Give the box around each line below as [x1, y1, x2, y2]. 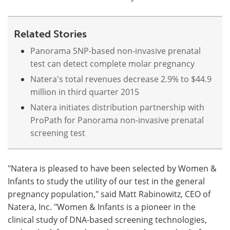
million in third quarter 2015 [30, 86, 139, 98]
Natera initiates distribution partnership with [30, 101, 204, 113]
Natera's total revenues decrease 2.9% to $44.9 [30, 73, 212, 85]
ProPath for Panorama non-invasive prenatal [30, 114, 204, 126]
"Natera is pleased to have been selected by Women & [8, 162, 217, 174]
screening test [30, 127, 85, 139]
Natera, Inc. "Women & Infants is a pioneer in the [8, 201, 196, 213]
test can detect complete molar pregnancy [30, 57, 195, 69]
